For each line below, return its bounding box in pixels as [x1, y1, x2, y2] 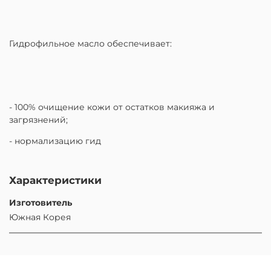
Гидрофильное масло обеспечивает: [9, 38, 172, 49]
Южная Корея [9, 212, 71, 223]
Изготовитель [9, 197, 72, 208]
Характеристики [9, 174, 102, 186]
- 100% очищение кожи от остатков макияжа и [9, 101, 215, 113]
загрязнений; [9, 114, 68, 125]
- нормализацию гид [9, 135, 101, 146]
